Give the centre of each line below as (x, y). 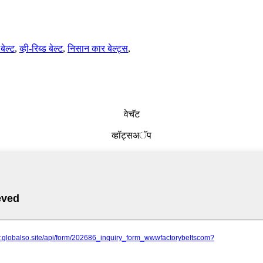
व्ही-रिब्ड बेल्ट (41, 48)
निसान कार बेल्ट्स (98, 48)
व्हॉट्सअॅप (131, 135)
